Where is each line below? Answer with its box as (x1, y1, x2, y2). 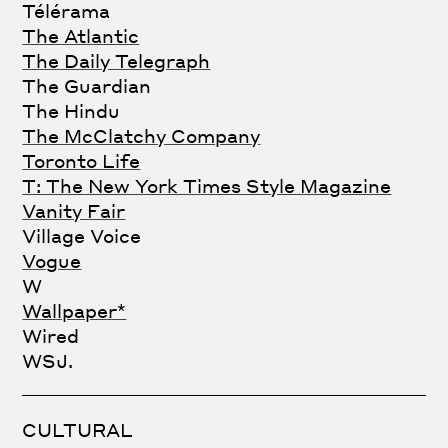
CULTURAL (22, 418, 134, 442)
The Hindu (22, 99, 121, 123)
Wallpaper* (22, 299, 127, 323)
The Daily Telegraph (22, 49, 211, 73)
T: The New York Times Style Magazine (22, 174, 392, 198)
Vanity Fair (22, 199, 126, 223)
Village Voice (22, 224, 142, 248)
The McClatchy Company (22, 124, 261, 148)
